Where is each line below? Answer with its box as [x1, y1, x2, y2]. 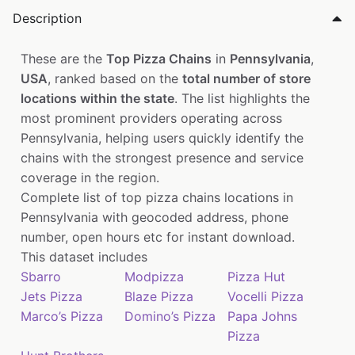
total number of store [182, 71, 311, 87]
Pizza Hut [227, 269, 286, 285]
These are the [21, 51, 106, 67]
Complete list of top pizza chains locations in [21, 189, 293, 206]
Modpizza [124, 269, 184, 285]
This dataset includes [21, 249, 147, 265]
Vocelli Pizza [227, 288, 304, 305]
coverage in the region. [21, 170, 159, 186]
